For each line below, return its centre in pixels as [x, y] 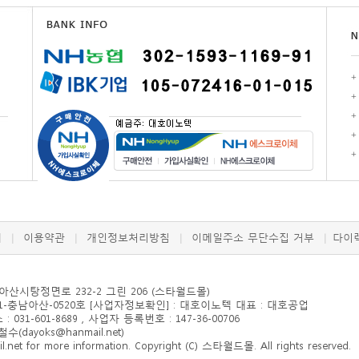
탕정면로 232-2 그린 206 [89, 291]
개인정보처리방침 [128, 238]
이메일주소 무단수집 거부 [253, 238]
